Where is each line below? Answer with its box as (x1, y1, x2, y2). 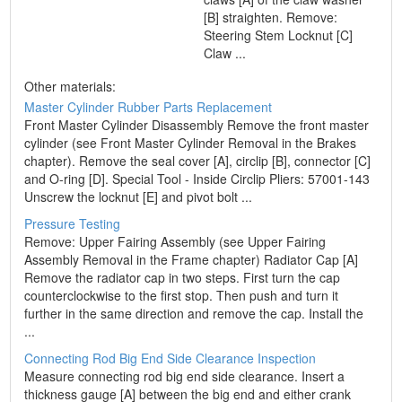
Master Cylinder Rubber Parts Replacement (24, 98, 273, 116)
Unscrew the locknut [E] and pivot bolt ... (24, 188, 253, 205)
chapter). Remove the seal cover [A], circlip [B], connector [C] (24, 152, 371, 170)
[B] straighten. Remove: (204, 8, 338, 26)
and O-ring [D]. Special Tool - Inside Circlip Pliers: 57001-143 (24, 170, 371, 188)
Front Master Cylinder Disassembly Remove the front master (24, 116, 370, 134)
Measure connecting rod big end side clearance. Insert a (24, 367, 345, 385)
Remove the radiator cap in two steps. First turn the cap (24, 268, 341, 286)
